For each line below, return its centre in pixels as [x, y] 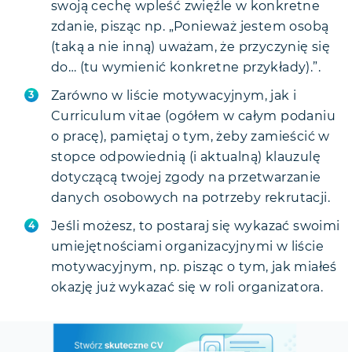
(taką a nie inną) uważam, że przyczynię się [191, 47]
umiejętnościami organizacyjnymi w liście [187, 247]
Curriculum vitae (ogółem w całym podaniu [193, 116]
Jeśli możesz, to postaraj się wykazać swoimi [196, 226]
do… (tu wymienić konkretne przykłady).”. [186, 68]
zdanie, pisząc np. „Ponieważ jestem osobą [190, 27]
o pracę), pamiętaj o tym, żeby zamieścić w [191, 137]
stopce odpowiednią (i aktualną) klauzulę [186, 157]
